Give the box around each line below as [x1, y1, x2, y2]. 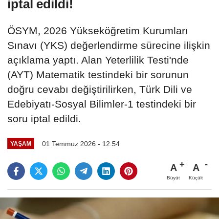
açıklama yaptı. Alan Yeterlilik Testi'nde [7, 54, 189, 66]
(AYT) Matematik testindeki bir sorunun [7, 68, 189, 80]
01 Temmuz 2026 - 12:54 [42, 139, 120, 148]
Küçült [189, 175, 203, 181]
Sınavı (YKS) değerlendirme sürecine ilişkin [7, 39, 210, 51]
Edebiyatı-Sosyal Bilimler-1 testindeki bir [7, 98, 196, 109]
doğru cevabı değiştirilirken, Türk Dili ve [7, 83, 192, 95]
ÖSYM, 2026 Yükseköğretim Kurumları [7, 24, 188, 36]
